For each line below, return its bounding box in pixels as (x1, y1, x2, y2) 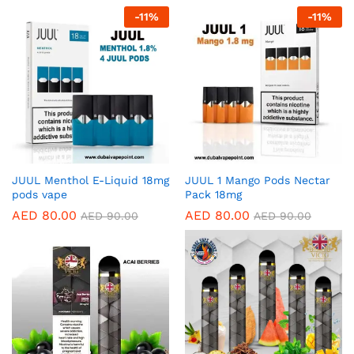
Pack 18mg (185, 188, 242, 201)
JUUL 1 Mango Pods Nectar (185, 174, 330, 187)
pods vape (12, 188, 67, 201)
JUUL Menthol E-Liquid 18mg (12, 174, 169, 187)
